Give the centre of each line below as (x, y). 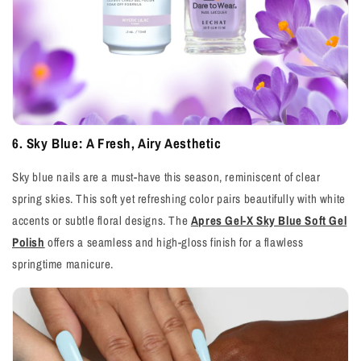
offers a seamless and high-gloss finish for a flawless (174, 242)
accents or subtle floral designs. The (102, 220)
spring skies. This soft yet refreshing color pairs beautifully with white (179, 199)
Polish (29, 242)
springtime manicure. (63, 264)
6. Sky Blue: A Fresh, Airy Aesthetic (117, 143)
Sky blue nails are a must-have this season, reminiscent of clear (166, 177)
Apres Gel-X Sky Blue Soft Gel (269, 220)
